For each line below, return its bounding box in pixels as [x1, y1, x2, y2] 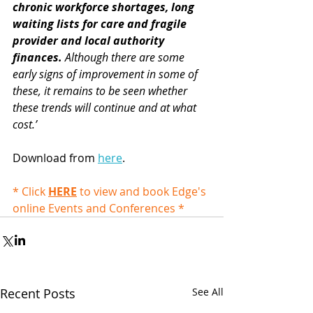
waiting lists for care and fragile [13, 15, 189, 31]
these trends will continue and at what [13, 99, 199, 115]
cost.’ [13, 116, 40, 132]
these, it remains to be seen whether [13, 82, 190, 99]
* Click [13, 183, 48, 199]
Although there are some [62, 49, 187, 65]
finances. [13, 49, 62, 65]
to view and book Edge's [77, 183, 209, 199]
